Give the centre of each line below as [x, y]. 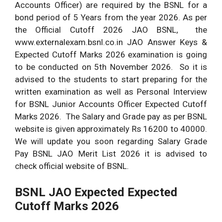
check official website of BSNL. [72, 166]
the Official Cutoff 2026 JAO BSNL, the [111, 30]
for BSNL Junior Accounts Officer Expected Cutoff [111, 104]
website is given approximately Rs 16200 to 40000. [111, 129]
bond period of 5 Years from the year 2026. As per [111, 18]
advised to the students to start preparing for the [111, 80]
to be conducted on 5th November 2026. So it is [111, 67]
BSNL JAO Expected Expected [96, 192]
